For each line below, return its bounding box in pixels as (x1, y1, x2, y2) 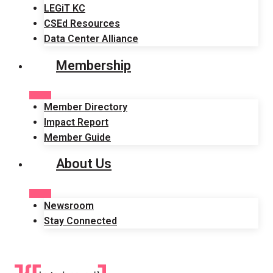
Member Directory (44, 101, 127, 113)
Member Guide (44, 131, 111, 143)
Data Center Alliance (44, 33, 138, 45)
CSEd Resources (44, 18, 120, 30)
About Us (56, 156, 112, 172)
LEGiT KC (44, 2, 85, 15)
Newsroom (44, 199, 94, 211)
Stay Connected (44, 214, 117, 227)
